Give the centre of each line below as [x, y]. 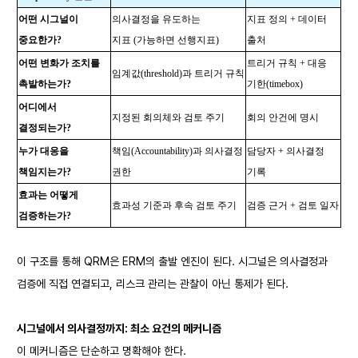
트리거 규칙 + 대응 [287, 63]
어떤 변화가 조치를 [59, 63]
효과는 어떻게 [48, 195]
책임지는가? [45, 172]
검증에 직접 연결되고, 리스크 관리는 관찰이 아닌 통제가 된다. [153, 284]
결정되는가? [45, 128]
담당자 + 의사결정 [286, 151]
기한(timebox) [275, 84]
